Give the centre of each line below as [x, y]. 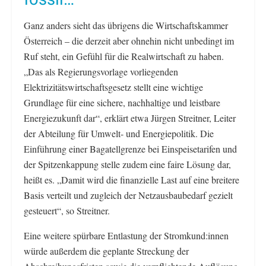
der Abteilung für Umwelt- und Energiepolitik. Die [119, 134]
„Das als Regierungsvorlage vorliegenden [101, 72]
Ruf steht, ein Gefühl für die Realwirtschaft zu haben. [124, 56]
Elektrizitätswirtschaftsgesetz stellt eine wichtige [113, 87]
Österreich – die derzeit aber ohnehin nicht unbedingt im [129, 41]
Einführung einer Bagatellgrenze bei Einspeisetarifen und [130, 149]
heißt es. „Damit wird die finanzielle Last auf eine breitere [132, 180]
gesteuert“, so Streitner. [67, 211]
